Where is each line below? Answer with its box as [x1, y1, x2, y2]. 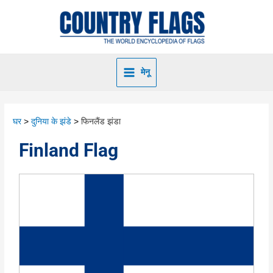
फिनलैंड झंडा [81, 117, 121, 127]
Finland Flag [19, 140, 119, 161]
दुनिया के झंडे [31, 117, 72, 127]
